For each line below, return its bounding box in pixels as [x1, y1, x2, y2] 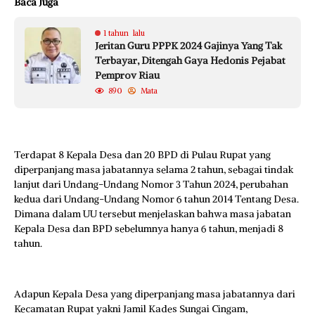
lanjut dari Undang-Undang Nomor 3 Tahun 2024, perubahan [14, 178, 288, 191]
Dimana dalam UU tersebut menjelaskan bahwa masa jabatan [14, 207, 291, 220]
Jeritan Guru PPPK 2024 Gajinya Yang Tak [95, 39, 282, 52]
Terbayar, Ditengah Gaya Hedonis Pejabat [95, 54, 285, 67]
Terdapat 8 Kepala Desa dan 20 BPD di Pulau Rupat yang [14, 148, 271, 161]
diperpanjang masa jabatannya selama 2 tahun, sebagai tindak [14, 163, 293, 176]
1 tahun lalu [103, 28, 145, 38]
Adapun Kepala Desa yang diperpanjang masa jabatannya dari [14, 288, 295, 300]
